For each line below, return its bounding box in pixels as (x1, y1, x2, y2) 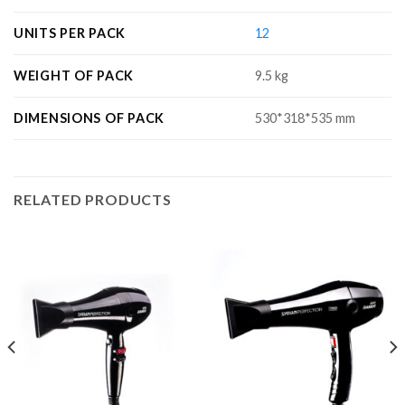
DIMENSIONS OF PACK (14, 109, 165, 126)
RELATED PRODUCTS (14, 190, 172, 208)
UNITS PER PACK (14, 24, 127, 41)
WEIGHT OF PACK (14, 67, 135, 83)
